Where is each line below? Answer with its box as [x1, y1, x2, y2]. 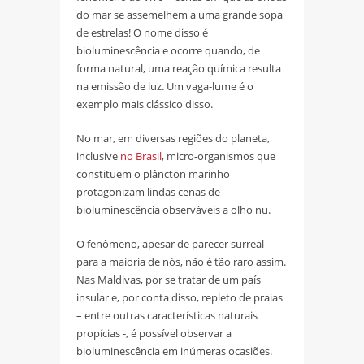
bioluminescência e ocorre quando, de [76, 42, 260, 58]
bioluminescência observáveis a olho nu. [76, 201, 271, 217]
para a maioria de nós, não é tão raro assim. [76, 253, 286, 269]
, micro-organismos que [162, 148, 275, 163]
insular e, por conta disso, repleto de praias [76, 289, 283, 305]
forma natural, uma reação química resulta [76, 60, 281, 76]
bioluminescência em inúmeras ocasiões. [76, 343, 272, 358]
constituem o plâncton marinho [76, 166, 230, 181]
